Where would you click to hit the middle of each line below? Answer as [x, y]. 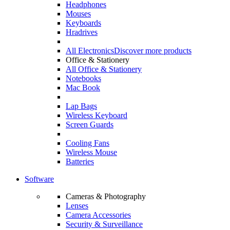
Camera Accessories [98, 215]
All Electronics [90, 51]
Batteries [80, 161]
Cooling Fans [88, 143]
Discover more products [153, 51]
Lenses [77, 206]
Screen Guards [90, 124]
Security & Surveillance [104, 224]
